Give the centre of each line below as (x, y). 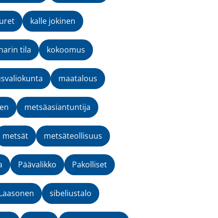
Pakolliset (90, 165)
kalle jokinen (53, 21)
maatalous (78, 79)
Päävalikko (37, 165)
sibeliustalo (71, 193)
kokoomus (66, 50)
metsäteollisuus (73, 136)
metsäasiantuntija (57, 107)
